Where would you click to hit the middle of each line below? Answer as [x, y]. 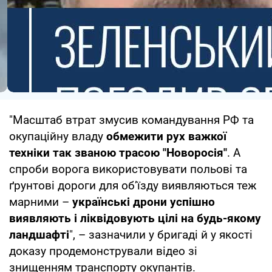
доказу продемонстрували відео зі [103, 251]
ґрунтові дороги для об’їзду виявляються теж [133, 185]
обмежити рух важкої [166, 136]
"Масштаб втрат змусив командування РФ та [131, 120]
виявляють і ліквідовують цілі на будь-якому [135, 218]
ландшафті [39, 234]
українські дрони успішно [144, 202]
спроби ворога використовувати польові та [128, 169]
